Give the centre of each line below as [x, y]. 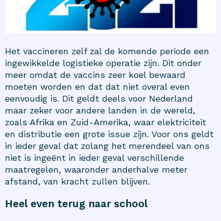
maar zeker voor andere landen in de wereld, [100, 110]
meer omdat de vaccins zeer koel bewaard [95, 75]
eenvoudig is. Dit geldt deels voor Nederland [99, 99]
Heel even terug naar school [76, 204]
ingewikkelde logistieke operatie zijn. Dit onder [103, 63]
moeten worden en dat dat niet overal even [97, 87]
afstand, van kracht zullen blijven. [77, 182]
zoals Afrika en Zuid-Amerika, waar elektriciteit [106, 122]
